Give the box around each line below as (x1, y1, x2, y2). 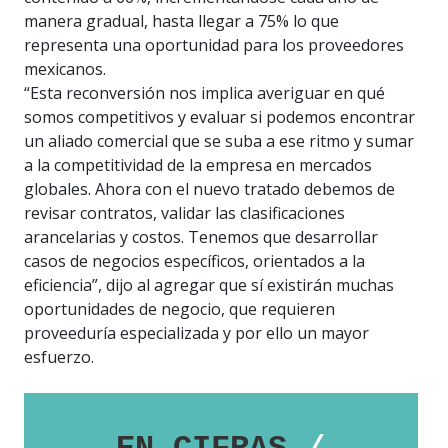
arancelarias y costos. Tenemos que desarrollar (24, 226, 378, 249)
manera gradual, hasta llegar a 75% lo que (24, 10, 339, 33)
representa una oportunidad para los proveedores (24, 34, 404, 57)
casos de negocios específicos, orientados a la (24, 250, 365, 273)
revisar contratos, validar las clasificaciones (24, 202, 345, 225)
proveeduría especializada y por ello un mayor (24, 322, 369, 345)
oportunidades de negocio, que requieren (24, 298, 335, 321)
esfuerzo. (24, 346, 94, 369)
